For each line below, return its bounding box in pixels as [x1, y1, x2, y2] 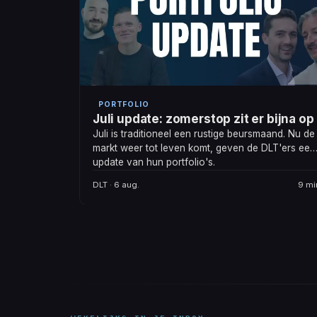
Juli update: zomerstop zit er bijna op [93, 112, 314, 127]
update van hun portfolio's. [93, 156, 215, 168]
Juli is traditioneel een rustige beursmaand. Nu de [93, 128, 315, 140]
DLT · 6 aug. [93, 180, 139, 190]
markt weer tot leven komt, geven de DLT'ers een [93, 142, 316, 154]
